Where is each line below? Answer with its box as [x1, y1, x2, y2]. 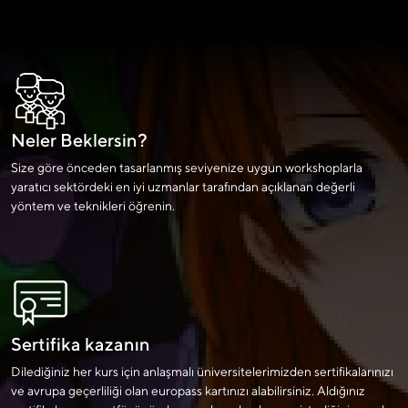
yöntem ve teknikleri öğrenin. [11, 199, 175, 214]
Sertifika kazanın [11, 333, 150, 355]
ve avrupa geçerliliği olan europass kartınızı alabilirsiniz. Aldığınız [11, 383, 365, 399]
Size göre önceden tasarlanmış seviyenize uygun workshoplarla [11, 160, 362, 176]
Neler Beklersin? [11, 129, 148, 151]
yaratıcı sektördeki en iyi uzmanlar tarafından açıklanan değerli [11, 179, 355, 195]
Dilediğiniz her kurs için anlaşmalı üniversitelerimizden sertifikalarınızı [11, 364, 393, 380]
